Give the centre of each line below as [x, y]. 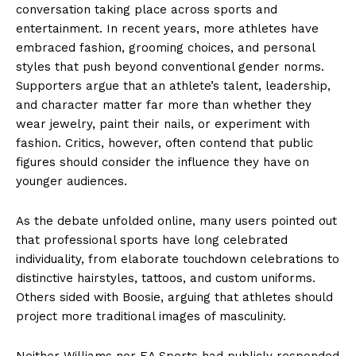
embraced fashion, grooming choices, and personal [165, 47]
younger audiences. [72, 181]
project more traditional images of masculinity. [151, 316]
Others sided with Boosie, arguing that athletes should [174, 297]
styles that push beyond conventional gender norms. [170, 66]
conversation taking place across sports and [147, 9]
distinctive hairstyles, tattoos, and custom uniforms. [166, 278]
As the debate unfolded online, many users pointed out [176, 221]
